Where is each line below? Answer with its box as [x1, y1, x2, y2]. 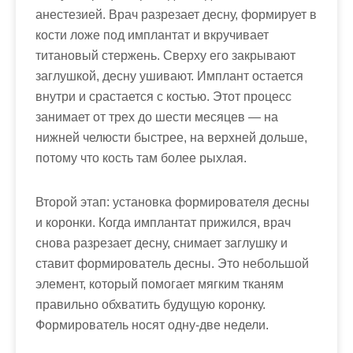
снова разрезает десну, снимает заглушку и [35, 236, 288, 250]
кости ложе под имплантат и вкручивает [35, 28, 269, 42]
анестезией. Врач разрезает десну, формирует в [35, 8, 317, 21]
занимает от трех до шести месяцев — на [35, 110, 278, 124]
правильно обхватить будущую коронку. [35, 298, 266, 311]
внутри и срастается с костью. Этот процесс [35, 90, 292, 103]
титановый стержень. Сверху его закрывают [35, 49, 295, 62]
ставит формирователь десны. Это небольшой [35, 257, 309, 270]
